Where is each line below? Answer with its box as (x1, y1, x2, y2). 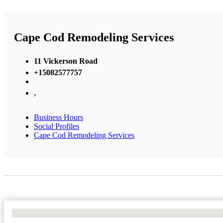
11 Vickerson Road (34, 56, 98, 65)
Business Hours (34, 112, 83, 121)
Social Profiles (34, 121, 79, 130)
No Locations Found (12, 208, 77, 217)
